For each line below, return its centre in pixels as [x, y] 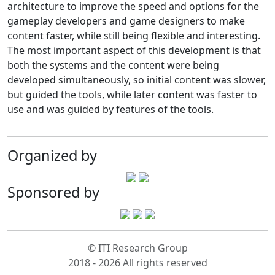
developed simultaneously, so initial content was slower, [137, 80]
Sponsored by [53, 192]
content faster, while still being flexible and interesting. [134, 36]
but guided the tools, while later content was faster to [132, 95]
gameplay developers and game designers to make [126, 21]
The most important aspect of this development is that [134, 51]
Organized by [52, 156]
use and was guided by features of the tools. [110, 110]
